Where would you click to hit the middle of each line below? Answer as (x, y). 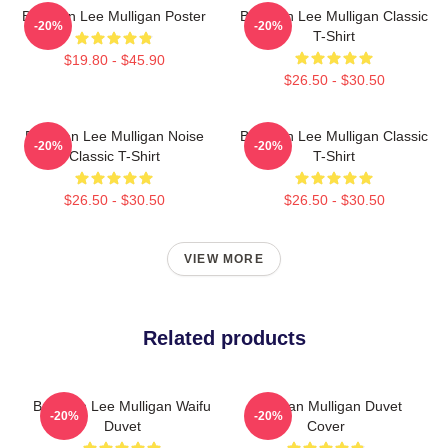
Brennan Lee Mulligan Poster (114, 15)
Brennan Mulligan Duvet (326, 405)
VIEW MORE (224, 258)
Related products (224, 337)
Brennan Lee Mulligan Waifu (122, 405)
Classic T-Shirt (114, 155)
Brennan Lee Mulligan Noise (114, 135)
